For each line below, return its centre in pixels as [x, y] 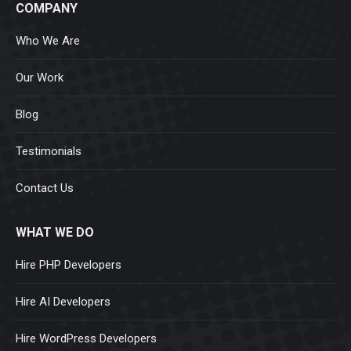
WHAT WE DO [55, 233]
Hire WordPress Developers [86, 339]
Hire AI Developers [63, 302]
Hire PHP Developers [69, 265]
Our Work [40, 78]
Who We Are [48, 41]
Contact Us [45, 188]
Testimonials [49, 152]
